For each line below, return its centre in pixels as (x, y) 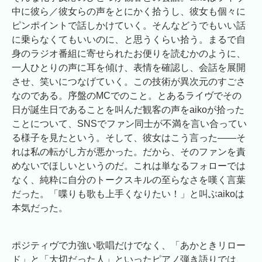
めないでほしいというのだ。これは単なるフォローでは (129, 166)
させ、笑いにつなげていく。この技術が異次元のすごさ (129, 81)
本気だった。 (40, 208)
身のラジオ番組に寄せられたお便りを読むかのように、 (129, 53)
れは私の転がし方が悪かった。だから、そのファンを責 (129, 151)
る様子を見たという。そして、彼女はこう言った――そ (129, 137)
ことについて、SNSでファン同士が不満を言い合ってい (129, 123)
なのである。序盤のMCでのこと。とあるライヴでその (127, 95)
